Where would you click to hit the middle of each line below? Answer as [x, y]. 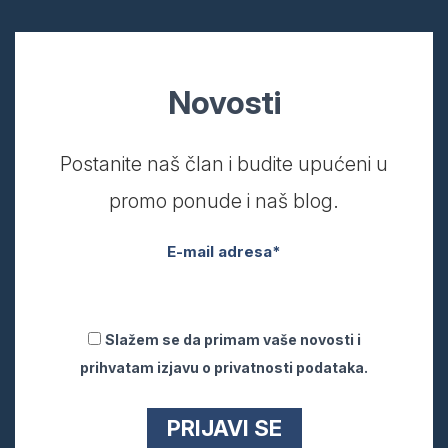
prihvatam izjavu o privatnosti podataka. [224, 367]
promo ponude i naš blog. [224, 200]
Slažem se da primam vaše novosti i [232, 339]
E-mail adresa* [224, 251]
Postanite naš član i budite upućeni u [224, 163]
